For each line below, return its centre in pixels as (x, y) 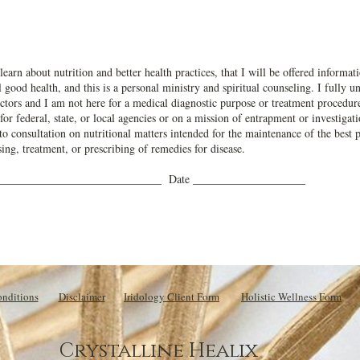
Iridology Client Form (172, 297)
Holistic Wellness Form (291, 297)
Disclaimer (82, 297)
